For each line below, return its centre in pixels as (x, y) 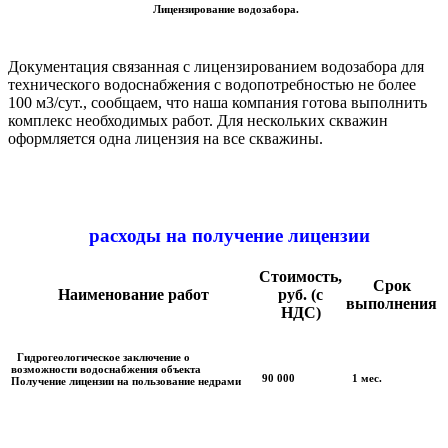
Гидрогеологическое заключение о (100, 357)
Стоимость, (300, 277)
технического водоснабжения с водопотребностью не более (212, 85)
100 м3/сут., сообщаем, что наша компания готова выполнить (217, 103)
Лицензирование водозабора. (224, 9)
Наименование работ (133, 295)
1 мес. (364, 378)
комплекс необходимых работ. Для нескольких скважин (198, 121)
